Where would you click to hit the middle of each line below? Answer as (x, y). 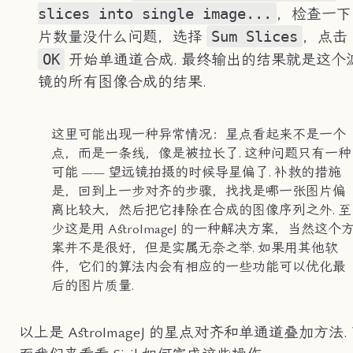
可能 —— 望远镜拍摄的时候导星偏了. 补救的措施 (196, 172)
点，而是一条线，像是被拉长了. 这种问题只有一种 (201, 153)
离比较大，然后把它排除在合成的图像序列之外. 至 (201, 210)
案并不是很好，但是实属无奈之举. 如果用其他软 (194, 248)
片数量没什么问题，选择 (122, 37)
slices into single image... (154, 13)
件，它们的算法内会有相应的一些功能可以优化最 (198, 267)
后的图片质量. (92, 286)
